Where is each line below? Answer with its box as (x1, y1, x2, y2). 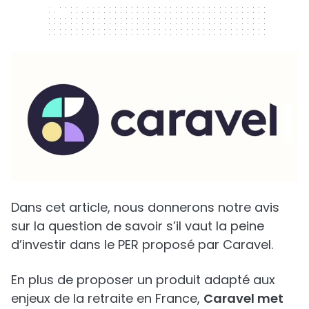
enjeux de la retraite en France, (11, 289, 203, 307)
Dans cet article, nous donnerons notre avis (11, 198, 279, 216)
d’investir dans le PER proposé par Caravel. (11, 235, 273, 253)
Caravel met (203, 289, 283, 307)
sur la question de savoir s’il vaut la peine (11, 217, 264, 235)
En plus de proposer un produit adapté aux (11, 270, 275, 288)
